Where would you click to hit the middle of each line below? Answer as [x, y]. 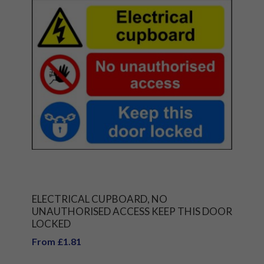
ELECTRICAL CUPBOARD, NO [99, 199]
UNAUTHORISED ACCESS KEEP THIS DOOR [132, 211]
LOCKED [51, 223]
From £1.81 [56, 241]
